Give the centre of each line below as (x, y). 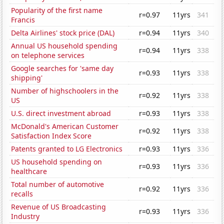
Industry (25, 216)
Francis (23, 20)
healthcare (29, 171)
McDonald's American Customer (65, 126)
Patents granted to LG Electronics (67, 149)
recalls (22, 194)
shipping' (27, 78)
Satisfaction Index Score (51, 136)
